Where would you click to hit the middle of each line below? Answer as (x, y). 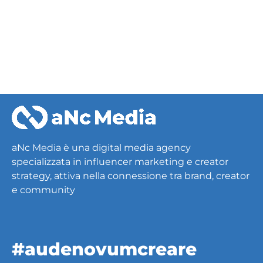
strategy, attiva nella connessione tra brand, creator (131, 176)
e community (43, 190)
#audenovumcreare (104, 249)
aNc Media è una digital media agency (101, 148)
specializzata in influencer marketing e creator (120, 162)
